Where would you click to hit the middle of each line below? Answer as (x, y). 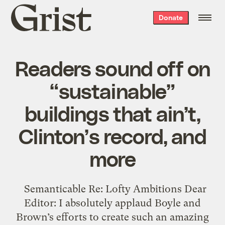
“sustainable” (113, 90)
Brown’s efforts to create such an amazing (113, 217)
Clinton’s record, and (113, 135)
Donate (171, 17)
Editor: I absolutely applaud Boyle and (113, 203)
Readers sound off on (113, 68)
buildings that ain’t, (113, 113)
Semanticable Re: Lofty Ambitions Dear (113, 189)
